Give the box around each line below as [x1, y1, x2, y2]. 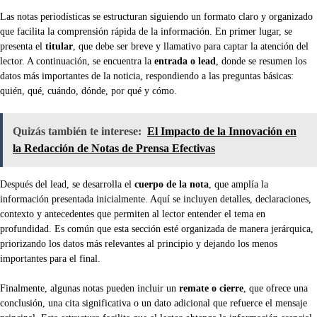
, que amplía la [209, 179, 268, 190]
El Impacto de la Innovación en [147, 125, 296, 137]
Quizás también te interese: [13, 125, 142, 137]
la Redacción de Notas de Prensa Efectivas [13, 142, 215, 154]
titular [45, 41, 73, 52]
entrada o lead [154, 56, 216, 67]
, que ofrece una [243, 283, 308, 294]
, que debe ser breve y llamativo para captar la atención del [73, 41, 309, 52]
